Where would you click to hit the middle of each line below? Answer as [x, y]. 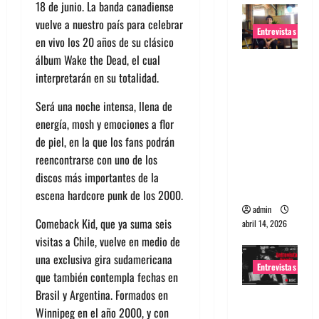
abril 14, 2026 [264, 223]
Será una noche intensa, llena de [104, 106]
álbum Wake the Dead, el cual [98, 59]
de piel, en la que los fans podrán [105, 141]
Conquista [268, 118]
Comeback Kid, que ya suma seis [104, 223]
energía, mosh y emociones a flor [105, 124]
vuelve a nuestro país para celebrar [109, 24]
